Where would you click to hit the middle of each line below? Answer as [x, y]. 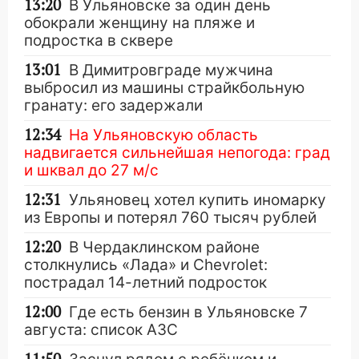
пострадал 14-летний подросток [145, 282]
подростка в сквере [99, 40]
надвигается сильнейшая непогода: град [177, 153]
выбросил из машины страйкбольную [164, 88]
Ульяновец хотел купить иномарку [198, 200]
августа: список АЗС [101, 330]
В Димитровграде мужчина [171, 70]
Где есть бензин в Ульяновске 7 [188, 312]
